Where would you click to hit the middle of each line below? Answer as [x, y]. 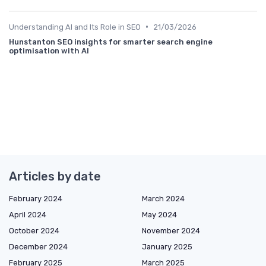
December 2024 [38, 246]
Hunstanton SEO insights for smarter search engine [111, 42]
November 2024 [171, 230]
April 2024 [28, 214]
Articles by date [55, 176]
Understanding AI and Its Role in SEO [75, 27]
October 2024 [34, 230]
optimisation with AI [49, 50]
